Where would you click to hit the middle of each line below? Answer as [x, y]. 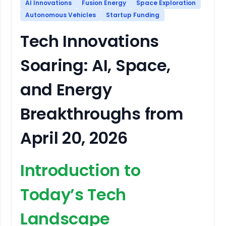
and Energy [66, 90]
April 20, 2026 [74, 138]
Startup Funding [133, 15]
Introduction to [80, 170]
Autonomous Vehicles [61, 15]
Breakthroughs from [102, 114]
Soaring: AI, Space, [95, 65]
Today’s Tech [73, 194]
